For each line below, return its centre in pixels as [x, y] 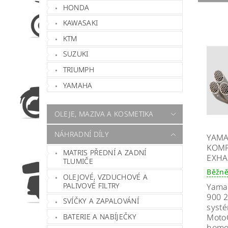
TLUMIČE [78, 161]
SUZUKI [76, 54]
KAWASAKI [80, 23]
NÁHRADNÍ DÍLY [81, 134]
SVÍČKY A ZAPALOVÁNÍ [101, 201]
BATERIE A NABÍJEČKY [99, 216]
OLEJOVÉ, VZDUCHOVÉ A [105, 177]
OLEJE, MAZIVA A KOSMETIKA [104, 114]
